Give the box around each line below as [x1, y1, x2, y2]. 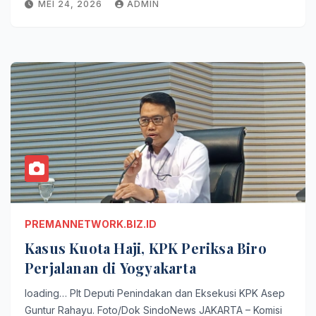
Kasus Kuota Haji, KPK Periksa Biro [25, 238, 267, 257]
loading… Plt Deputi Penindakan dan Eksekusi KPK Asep [25, 287, 285, 299]
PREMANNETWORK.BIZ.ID [25, 218, 157, 230]
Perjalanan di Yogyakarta [25, 258, 196, 277]
